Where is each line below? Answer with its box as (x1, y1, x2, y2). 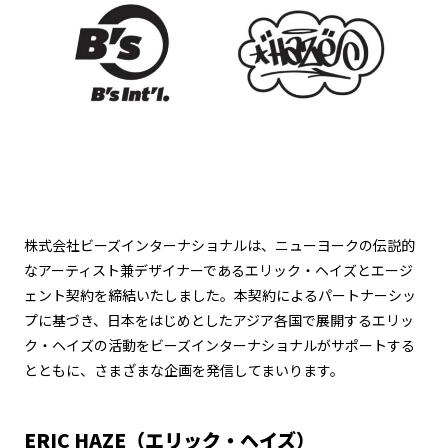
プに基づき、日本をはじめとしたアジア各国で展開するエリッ (24, 310, 414, 330)
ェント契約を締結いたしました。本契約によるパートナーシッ (24, 285, 416, 305)
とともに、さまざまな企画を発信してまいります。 (24, 360, 344, 380)
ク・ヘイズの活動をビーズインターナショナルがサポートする (24, 335, 415, 355)
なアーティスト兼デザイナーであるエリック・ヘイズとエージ (24, 260, 413, 280)
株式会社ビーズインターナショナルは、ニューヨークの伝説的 (24, 235, 415, 255)
